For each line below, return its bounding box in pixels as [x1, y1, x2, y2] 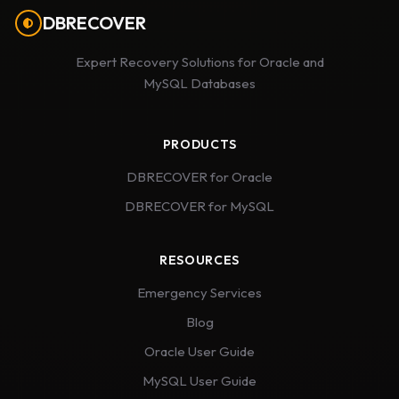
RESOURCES [159, 252, 240, 268]
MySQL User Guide [142, 372, 256, 389]
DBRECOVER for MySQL [125, 198, 274, 215]
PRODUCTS [162, 136, 237, 152]
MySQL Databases [143, 75, 256, 92]
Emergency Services [137, 284, 262, 301]
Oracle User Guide [144, 343, 255, 360]
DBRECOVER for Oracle [126, 168, 273, 185]
